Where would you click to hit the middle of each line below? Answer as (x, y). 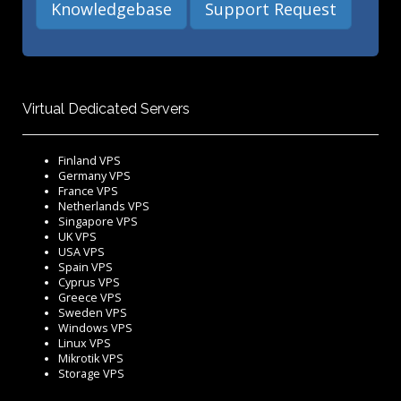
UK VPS (77, 237)
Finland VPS (90, 161)
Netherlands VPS (104, 207)
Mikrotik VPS (91, 359)
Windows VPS (95, 328)
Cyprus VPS (89, 283)
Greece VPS (90, 298)
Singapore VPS (98, 222)
